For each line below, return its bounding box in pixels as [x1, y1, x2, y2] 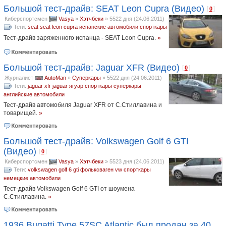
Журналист [4, 74, 33, 81]
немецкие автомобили [3, 175, 61, 181]
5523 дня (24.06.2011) [109, 158, 164, 164]
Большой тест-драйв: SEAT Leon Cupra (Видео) [3, 3, 204, 14]
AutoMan [44, 74, 66, 81]
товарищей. [3, 109, 39, 117]
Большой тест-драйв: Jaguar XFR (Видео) [3, 62, 180, 73]
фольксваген [80, 166, 114, 173]
